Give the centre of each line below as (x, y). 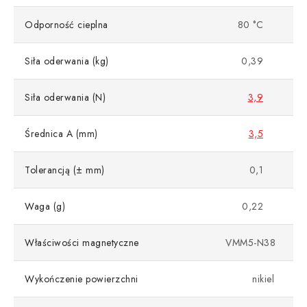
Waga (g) (45, 207)
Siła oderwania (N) (65, 98)
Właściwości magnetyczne (82, 243)
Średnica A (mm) (61, 134)
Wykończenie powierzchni (82, 279)
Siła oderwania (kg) (67, 61)
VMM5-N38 (250, 243)
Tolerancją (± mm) (65, 170)
